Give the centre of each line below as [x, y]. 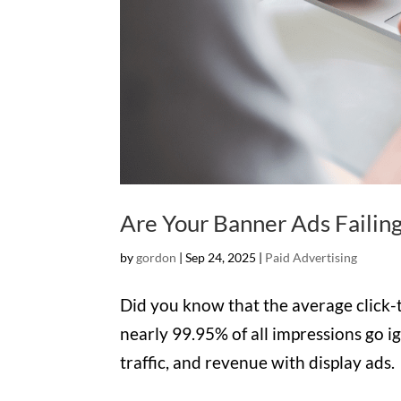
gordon [157, 258]
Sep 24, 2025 [221, 258]
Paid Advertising [311, 258]
